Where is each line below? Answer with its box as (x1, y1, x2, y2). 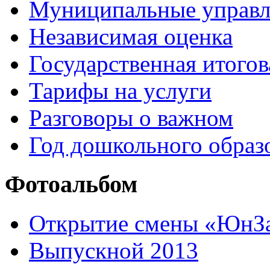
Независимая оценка (29, 24, 233, 50)
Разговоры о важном (29, 105, 233, 131)
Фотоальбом (5, 171, 137, 198)
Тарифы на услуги (29, 78, 212, 104)
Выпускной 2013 (29, 237, 198, 263)
